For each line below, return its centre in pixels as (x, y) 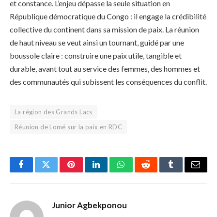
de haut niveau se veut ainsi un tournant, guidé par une (97, 42)
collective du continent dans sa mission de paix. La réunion (104, 29)
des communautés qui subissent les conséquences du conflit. (108, 81)
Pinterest (86, 172)
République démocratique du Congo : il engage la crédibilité (108, 16)
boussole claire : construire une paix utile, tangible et (96, 55)
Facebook (38, 172)
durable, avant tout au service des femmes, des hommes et (105, 68)
